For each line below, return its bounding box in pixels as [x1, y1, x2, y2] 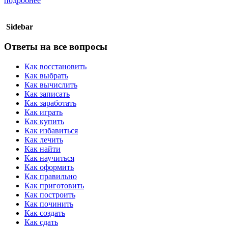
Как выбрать [24, 71, 68, 80]
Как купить [24, 117, 64, 126]
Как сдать [24, 217, 58, 226]
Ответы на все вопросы [4, 41, 107, 52]
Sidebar [6, 22, 33, 32]
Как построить [24, 190, 75, 199]
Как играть [24, 107, 63, 117]
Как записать [24, 89, 70, 98]
